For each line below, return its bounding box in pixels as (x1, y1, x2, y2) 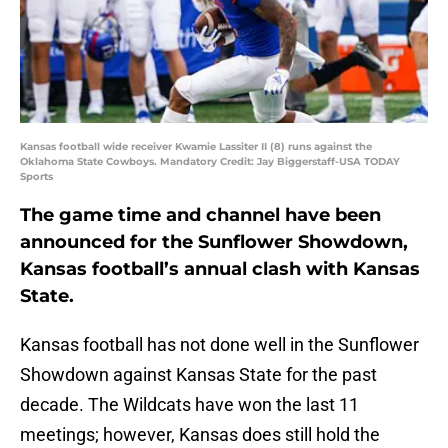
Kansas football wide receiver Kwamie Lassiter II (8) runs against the (20, 140, 372, 154)
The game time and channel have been (20, 204, 381, 227)
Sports (20, 170, 53, 184)
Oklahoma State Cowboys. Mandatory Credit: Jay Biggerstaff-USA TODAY (20, 155, 400, 169)
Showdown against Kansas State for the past (20, 364, 377, 386)
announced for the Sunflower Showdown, (20, 231, 408, 254)
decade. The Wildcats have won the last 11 (20, 394, 359, 416)
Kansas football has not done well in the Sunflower (20, 334, 419, 356)
